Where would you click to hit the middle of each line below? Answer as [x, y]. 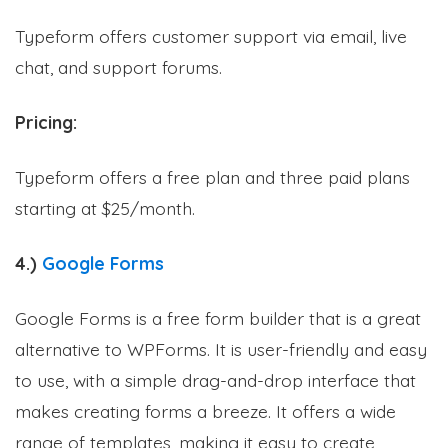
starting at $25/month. [105, 207]
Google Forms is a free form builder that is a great [218, 317]
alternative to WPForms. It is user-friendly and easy [221, 348]
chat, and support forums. [118, 66]
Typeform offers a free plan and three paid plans [212, 176]
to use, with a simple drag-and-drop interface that [215, 379]
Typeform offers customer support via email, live [211, 35]
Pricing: [46, 121]
